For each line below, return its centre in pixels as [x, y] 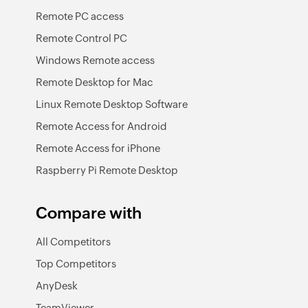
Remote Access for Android [101, 126]
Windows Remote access [95, 60]
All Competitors [73, 242]
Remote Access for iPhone [98, 148]
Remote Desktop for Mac [95, 82]
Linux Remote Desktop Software [112, 104]
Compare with [89, 213]
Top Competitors [76, 264]
